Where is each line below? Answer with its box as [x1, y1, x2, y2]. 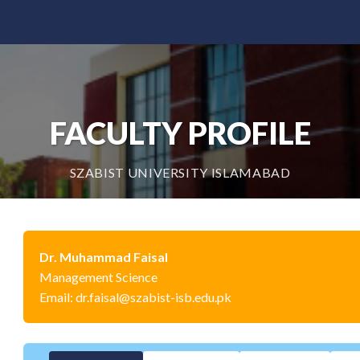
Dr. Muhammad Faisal [39, 249, 168, 264]
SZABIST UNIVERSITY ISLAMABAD [69, 165, 291, 180]
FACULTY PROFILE [49, 114, 311, 151]
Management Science [39, 269, 157, 284]
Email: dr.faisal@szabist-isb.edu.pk [39, 289, 231, 305]
